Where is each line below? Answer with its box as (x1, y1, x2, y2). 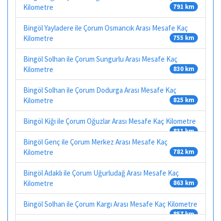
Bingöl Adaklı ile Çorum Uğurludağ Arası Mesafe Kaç (23, 168, 179, 178)
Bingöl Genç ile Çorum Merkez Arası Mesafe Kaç (23, 137, 168, 147)
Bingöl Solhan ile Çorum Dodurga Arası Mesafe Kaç (23, 85, 177, 95)
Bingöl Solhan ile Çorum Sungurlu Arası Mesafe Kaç (23, 54, 178, 64)
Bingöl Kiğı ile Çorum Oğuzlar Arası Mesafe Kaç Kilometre (23, 116, 196, 126)
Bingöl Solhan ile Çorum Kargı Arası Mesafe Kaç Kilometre (23, 199, 197, 209)
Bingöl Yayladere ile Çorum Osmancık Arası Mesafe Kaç (23, 23, 188, 33)
